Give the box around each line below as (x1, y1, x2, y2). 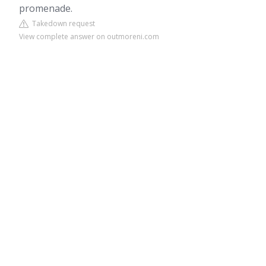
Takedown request (28, 18, 95, 28)
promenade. (19, 2, 72, 15)
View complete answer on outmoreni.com (19, 31, 159, 42)
